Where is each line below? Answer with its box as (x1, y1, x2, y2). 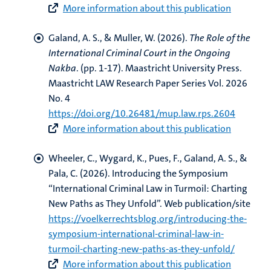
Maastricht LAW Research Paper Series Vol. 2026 (48, 77, 247, 90)
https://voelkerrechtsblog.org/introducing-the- (48, 212, 247, 225)
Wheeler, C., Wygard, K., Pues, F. (48, 152, 180, 165)
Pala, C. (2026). (48, 167, 112, 180)
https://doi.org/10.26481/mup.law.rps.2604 (48, 107, 235, 120)
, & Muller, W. (100, 31, 155, 44)
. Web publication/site (160, 197, 250, 210)
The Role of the (189, 31, 250, 44)
